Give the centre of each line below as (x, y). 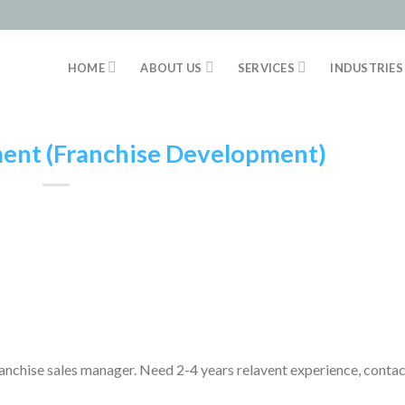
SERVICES (266, 67)
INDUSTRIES (367, 67)
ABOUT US (171, 67)
